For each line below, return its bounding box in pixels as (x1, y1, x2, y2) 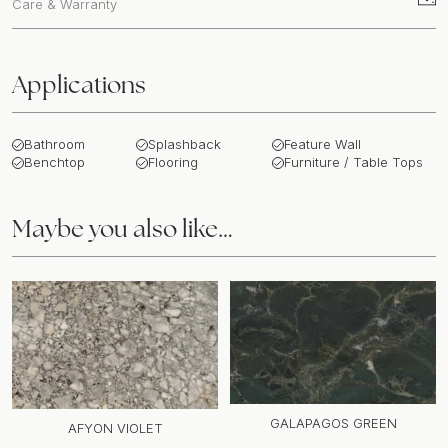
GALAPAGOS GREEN (269, 415, 397, 432)
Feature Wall (283, 136, 361, 153)
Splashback (147, 136, 221, 153)
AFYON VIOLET (67, 420, 163, 437)
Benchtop (24, 154, 85, 171)
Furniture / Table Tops (283, 154, 423, 171)
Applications (12, 69, 146, 101)
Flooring (147, 154, 198, 171)
